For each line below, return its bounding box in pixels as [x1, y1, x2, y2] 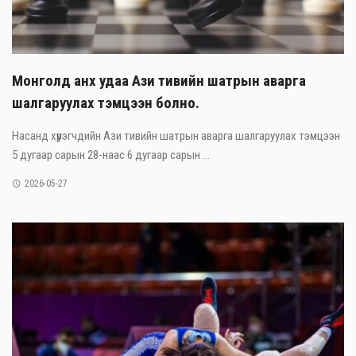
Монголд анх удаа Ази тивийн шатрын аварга [12, 72, 306, 91]
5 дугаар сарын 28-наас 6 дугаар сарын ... [12, 148, 210, 163]
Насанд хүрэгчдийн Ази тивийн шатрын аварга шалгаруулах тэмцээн [12, 129, 340, 144]
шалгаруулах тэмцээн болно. [12, 94, 199, 113]
